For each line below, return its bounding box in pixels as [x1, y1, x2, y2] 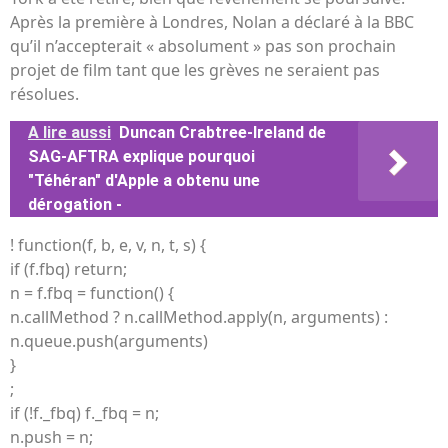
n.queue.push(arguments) [10, 329, 208, 352]
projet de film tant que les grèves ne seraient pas [10, 59, 380, 82]
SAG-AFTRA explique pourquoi [28, 146, 255, 166]
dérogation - [28, 194, 122, 214]
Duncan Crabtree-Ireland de [119, 122, 326, 142]
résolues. [10, 83, 79, 106]
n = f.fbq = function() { [10, 281, 174, 304]
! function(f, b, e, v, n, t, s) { [10, 233, 206, 256]
